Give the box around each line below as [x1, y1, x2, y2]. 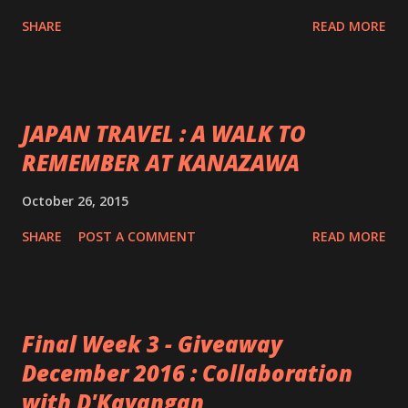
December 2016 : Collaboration [22, 358, 352, 388]
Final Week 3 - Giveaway [22, 329, 282, 359]
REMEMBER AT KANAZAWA [22, 148, 300, 178]
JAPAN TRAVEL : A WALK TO [22, 118, 306, 148]
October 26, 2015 [22, 192, 128, 209]
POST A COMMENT [78, 228, 196, 245]
